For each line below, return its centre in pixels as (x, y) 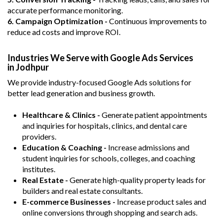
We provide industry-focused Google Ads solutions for (99, 82)
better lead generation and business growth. (81, 93)
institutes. (39, 169)
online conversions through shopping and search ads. (110, 212)
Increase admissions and (149, 147)
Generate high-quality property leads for (138, 180)
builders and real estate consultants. (82, 190)
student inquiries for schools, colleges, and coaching (109, 158)
